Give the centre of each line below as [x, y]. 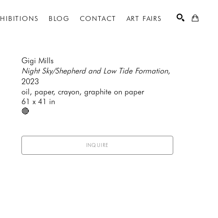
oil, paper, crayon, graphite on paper [83, 92]
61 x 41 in [38, 101]
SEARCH [181, 82]
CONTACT [98, 18]
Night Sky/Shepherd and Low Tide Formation [95, 71]
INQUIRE [97, 145]
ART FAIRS [144, 18]
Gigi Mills [37, 61]
